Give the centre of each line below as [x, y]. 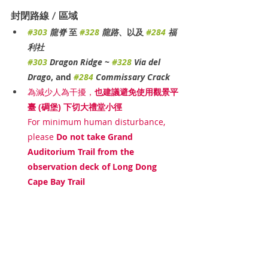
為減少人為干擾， [61, 92]
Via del [147, 62]
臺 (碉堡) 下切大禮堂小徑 [75, 106]
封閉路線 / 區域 [44, 16]
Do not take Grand [95, 136]
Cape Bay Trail [56, 181]
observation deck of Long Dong [93, 166]
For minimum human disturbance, [98, 121]
